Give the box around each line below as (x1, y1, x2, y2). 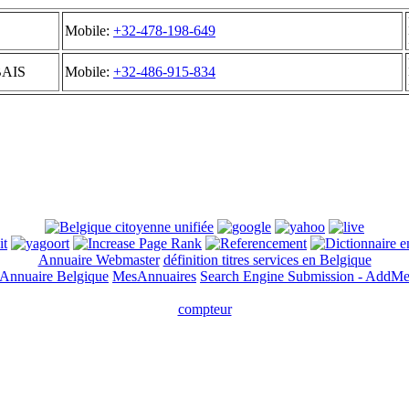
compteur (177, 301, 232, 317)
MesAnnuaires (112, 268, 196, 284)
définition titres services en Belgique (163, 252, 372, 267)
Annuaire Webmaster (37, 252, 160, 267)
